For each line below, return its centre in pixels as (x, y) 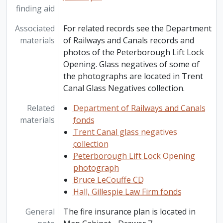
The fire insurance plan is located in (129, 212)
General (40, 212)
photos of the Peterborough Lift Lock (133, 53)
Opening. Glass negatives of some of (131, 64)
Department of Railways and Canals (139, 108)
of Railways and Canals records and (128, 41)
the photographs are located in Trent (133, 76)
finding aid (35, 9)
